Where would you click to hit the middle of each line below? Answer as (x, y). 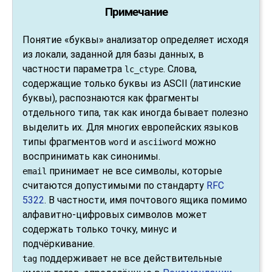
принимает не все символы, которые (134, 171)
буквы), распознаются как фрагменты (111, 98)
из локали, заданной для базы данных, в (113, 55)
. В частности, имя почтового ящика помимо (146, 200)
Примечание (136, 12)
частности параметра (73, 69)
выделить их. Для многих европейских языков (131, 127)
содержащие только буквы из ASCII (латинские (132, 84)
